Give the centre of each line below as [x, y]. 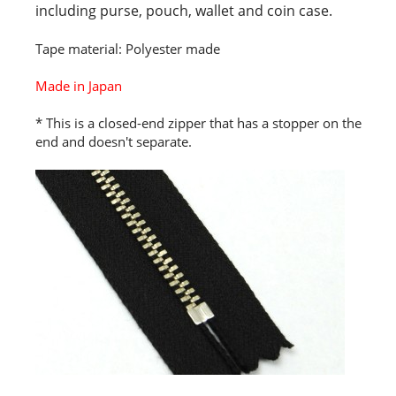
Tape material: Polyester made [128, 49]
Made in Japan [79, 86]
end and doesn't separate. [114, 142]
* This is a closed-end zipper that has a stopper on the [198, 123]
